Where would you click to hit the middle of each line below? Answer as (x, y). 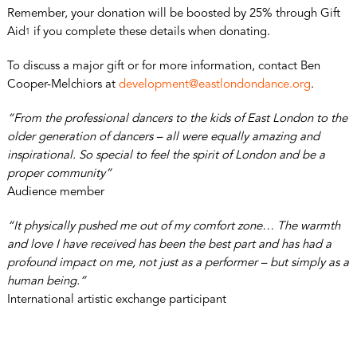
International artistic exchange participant (116, 300)
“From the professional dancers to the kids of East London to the (177, 119)
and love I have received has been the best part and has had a (169, 245)
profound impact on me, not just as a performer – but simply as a (178, 263)
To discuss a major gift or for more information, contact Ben (163, 66)
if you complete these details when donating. (150, 32)
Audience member (55, 192)
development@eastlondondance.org (214, 84)
